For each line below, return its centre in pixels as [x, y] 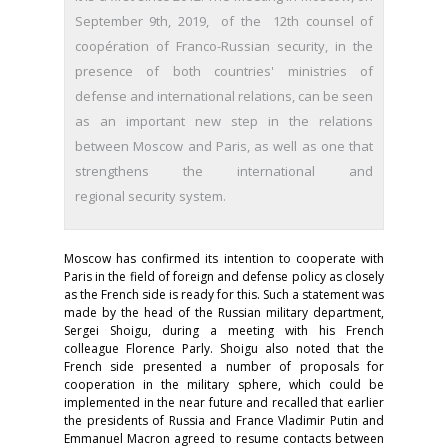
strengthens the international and [224, 171]
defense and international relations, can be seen [224, 96]
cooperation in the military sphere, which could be [224, 385]
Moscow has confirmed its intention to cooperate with [224, 259]
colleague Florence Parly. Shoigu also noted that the [224, 349]
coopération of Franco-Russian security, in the [224, 46]
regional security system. [150, 196]
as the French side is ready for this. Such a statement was [224, 295]
